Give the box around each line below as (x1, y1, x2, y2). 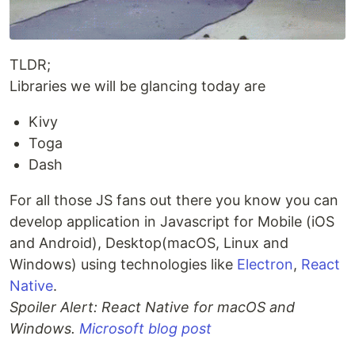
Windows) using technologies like (10, 256, 237, 273)
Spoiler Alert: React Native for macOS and (10, 299, 295, 316)
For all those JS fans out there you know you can (10, 192, 338, 209)
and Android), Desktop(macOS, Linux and (10, 235, 288, 252)
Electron (237, 256, 293, 273)
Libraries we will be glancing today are (10, 78, 265, 95)
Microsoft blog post (79, 320, 212, 338)
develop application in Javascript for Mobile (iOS (10, 213, 334, 231)
